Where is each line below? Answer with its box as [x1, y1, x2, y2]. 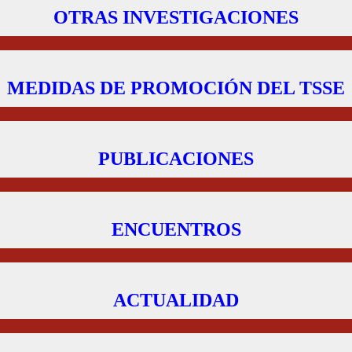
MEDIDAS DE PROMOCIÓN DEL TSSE [7, 78, 345, 98]
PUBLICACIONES [98, 148, 254, 169]
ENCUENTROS [111, 219, 241, 240]
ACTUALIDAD [113, 290, 239, 310]
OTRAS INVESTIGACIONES [53, 7, 299, 27]
